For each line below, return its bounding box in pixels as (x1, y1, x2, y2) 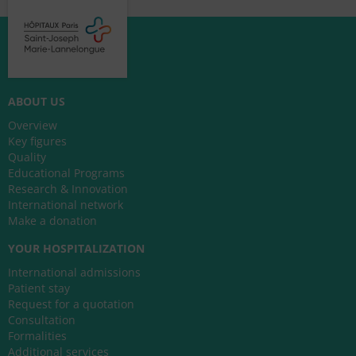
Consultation (8, 312, 75, 328)
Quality (8, 149, 46, 165)
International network (8, 197, 123, 213)
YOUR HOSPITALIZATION (8, 241, 145, 257)
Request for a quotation (8, 296, 134, 312)
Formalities (8, 328, 67, 344)
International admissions (8, 265, 141, 281)
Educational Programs (8, 165, 125, 181)
